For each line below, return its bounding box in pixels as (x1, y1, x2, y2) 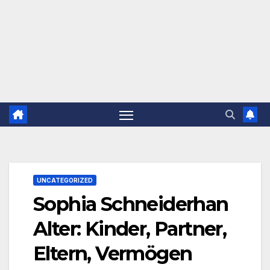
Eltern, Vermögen (33, 242, 192, 266)
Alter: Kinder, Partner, (33, 217, 227, 241)
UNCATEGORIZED (37, 177, 93, 184)
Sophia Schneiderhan (33, 192, 228, 216)
